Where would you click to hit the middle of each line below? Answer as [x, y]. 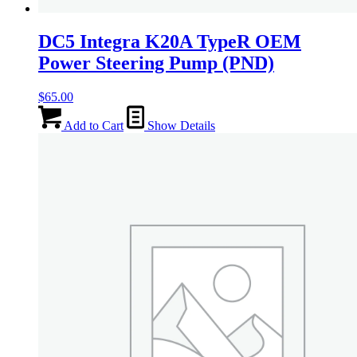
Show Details [180, 126]
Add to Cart [92, 126]
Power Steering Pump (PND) [156, 63]
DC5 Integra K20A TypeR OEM [170, 42]
